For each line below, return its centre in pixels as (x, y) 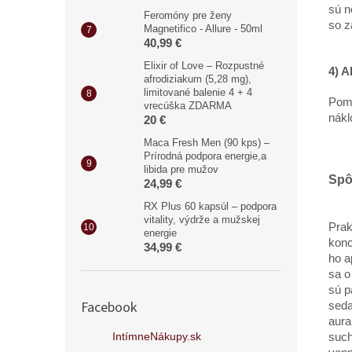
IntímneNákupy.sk (157, 336)
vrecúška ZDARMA (188, 105)
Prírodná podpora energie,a (205, 156)
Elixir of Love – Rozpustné (204, 65)
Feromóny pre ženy (188, 15)
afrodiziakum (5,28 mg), (198, 79)
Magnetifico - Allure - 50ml (203, 28)
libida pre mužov (181, 169)
